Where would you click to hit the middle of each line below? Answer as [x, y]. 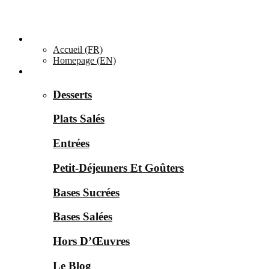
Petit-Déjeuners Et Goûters [118, 168]
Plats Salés [79, 119]
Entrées [71, 144]
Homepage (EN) [84, 60]
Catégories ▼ [55, 71]
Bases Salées [83, 217]
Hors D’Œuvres [91, 241]
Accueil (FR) [78, 50]
